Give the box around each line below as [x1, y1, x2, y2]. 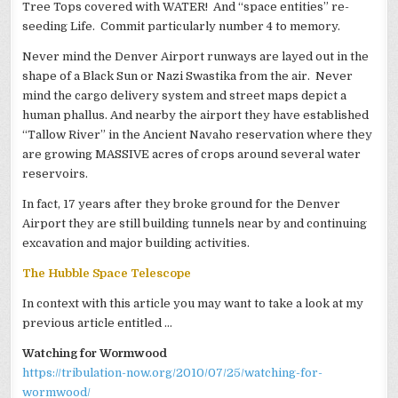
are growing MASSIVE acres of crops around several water [22, 147, 362, 161]
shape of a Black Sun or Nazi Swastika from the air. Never [22, 68, 354, 83]
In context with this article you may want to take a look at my [22, 296, 364, 310]
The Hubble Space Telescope [22, 266, 192, 280]
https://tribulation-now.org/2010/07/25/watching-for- [22, 365, 323, 379]
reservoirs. [22, 166, 89, 180]
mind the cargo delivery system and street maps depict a [22, 88, 347, 102]
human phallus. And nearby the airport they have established [22, 107, 370, 122]
